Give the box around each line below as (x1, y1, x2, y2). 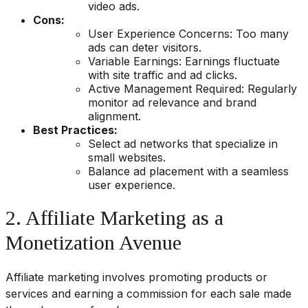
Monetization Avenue (5, 230, 181, 254)
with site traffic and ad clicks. (88, 67, 237, 82)
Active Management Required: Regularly (88, 81, 297, 96)
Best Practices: (33, 122, 118, 137)
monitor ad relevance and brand (88, 95, 256, 109)
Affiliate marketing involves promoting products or (5, 269, 267, 284)
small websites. (88, 150, 166, 164)
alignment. (88, 109, 141, 123)
